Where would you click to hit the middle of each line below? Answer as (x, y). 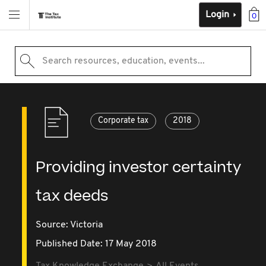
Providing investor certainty (139, 168)
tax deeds (72, 196)
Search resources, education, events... (123, 61)
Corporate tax (123, 121)
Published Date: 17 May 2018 (96, 244)
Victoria (87, 225)
